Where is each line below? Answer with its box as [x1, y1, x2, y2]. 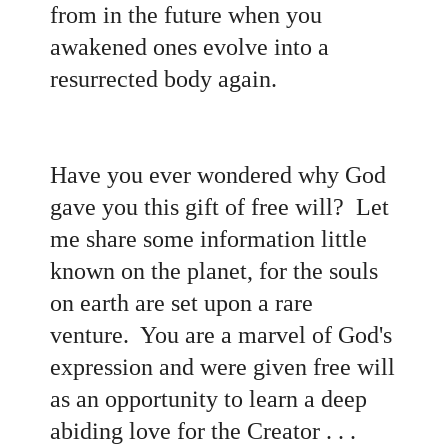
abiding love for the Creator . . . [50, 417, 356, 444]
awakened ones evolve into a [50, 33, 329, 60]
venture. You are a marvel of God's [50, 321, 392, 348]
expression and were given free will [50, 353, 395, 380]
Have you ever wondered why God [50, 161, 386, 188]
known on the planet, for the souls [50, 257, 378, 284]
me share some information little [50, 225, 367, 252]
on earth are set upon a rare [50, 289, 313, 316]
